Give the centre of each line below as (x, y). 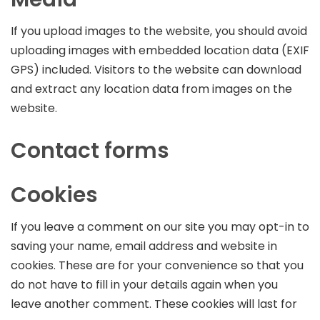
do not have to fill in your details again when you (144, 284)
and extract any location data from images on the (151, 89)
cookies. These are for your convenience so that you (157, 265)
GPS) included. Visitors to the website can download (156, 69)
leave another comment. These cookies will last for (154, 304)
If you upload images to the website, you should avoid (159, 31)
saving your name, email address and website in (144, 246)
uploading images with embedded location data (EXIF (160, 50)
